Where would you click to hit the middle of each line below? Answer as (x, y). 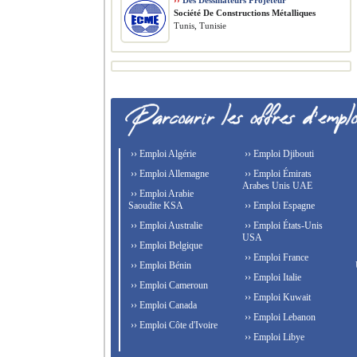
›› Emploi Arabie (161, 194)
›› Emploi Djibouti (278, 154)
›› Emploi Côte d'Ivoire (173, 325)
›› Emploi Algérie (162, 154)
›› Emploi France (275, 257)
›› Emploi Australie (165, 226)
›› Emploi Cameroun (168, 285)
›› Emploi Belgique (165, 245)
